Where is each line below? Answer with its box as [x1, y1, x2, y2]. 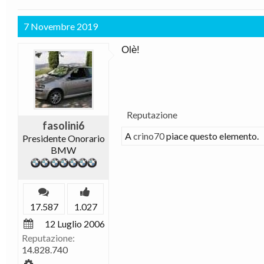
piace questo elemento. [164, 130, 259, 141]
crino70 [133, 130, 164, 141]
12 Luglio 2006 [45, 218, 105, 229]
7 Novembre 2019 [24, 21, 98, 32]
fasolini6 [42, 119, 84, 132]
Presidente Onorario [22, 133, 105, 144]
